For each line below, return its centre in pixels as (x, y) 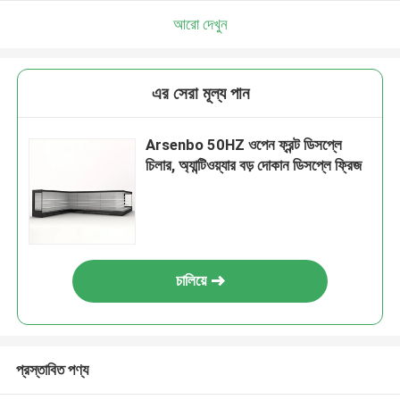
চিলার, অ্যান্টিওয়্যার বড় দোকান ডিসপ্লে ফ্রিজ (254, 166)
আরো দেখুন (200, 24)
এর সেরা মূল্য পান (200, 94)
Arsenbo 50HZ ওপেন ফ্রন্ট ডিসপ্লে (244, 145)
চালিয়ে (192, 281)
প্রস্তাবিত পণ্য (52, 369)
